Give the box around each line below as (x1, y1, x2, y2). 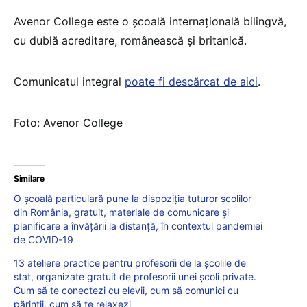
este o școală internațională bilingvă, (97, 14, 286, 29)
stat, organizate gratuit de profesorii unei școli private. (14, 271, 256, 283)
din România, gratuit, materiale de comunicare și (14, 206, 229, 219)
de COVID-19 (14, 234, 73, 246)
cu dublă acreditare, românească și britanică (14, 34, 244, 48)
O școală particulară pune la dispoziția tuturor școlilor (14, 193, 251, 205)
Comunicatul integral (14, 75, 125, 89)
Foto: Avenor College (14, 116, 123, 130)
